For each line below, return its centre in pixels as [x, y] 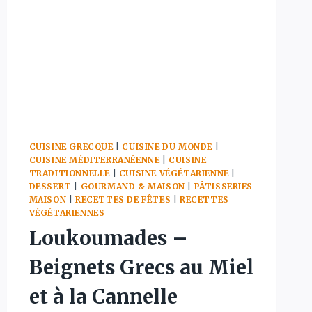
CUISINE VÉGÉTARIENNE [174, 173]
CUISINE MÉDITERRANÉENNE [94, 159]
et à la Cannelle [103, 296]
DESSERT [50, 186]
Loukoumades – [108, 238]
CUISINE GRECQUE [71, 146]
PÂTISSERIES [224, 186]
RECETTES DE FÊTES [123, 199]
